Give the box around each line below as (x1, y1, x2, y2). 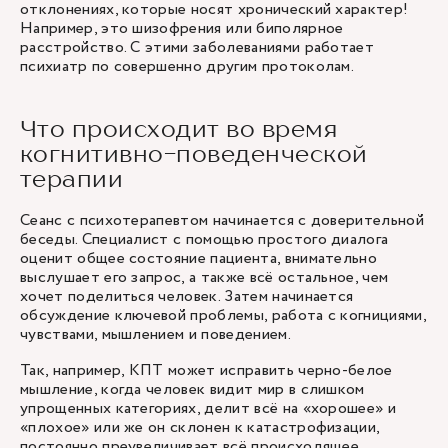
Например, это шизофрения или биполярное (20, 17, 344, 40)
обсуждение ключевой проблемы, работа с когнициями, (20, 304, 427, 327)
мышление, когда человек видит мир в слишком (20, 378, 365, 401)
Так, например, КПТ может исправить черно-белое (20, 359, 393, 382)
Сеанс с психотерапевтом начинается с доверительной (20, 209, 425, 232)
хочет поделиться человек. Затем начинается (20, 285, 354, 308)
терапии (20, 164, 124, 193)
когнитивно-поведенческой (20, 139, 368, 168)
